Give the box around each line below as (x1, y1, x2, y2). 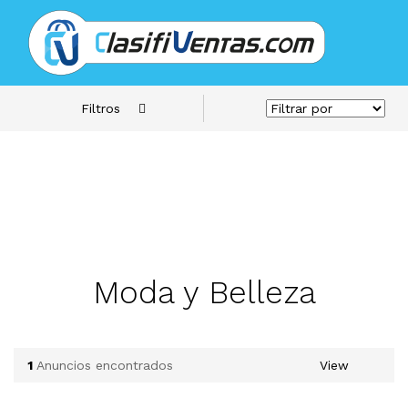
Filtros (80, 100, 120, 116)
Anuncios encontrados (36, 358, 173, 372)
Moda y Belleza (92, 273, 316, 311)
